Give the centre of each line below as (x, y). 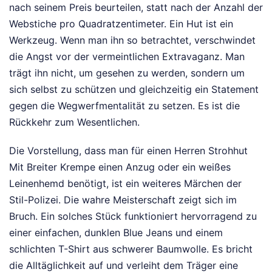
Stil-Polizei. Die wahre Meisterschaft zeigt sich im (123, 200)
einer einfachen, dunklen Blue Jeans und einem (116, 233)
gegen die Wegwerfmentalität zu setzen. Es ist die (124, 106)
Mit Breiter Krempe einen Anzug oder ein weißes (120, 167)
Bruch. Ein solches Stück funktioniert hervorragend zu (133, 216)
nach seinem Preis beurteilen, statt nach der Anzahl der (136, 8)
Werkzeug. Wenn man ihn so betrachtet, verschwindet (132, 40)
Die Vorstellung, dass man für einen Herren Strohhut (128, 151)
